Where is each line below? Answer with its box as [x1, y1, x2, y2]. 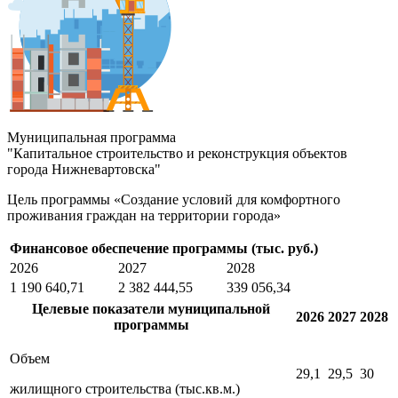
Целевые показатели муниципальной [32, 300, 270, 316]
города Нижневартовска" [7, 161, 161, 177]
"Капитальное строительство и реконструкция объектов [7, 145, 347, 161]
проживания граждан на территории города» [7, 207, 281, 223]
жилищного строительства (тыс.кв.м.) [10, 380, 240, 396]
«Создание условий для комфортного [110, 191, 340, 207]
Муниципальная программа [7, 129, 176, 145]
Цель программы [7, 191, 110, 207]
